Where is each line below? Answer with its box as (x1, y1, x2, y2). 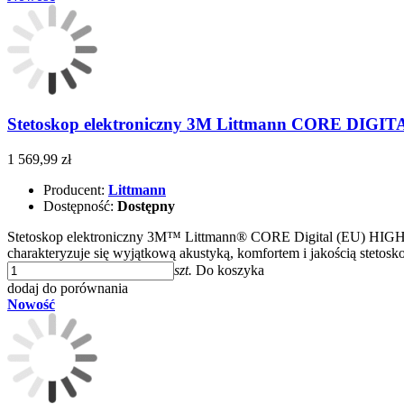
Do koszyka (196, 262, 264, 279)
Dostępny (117, 198, 175, 215)
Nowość (7, 297, 55, 313)
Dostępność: (43, 198, 117, 215)
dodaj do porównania (7, 280, 128, 297)
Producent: (43, 182, 108, 198)
